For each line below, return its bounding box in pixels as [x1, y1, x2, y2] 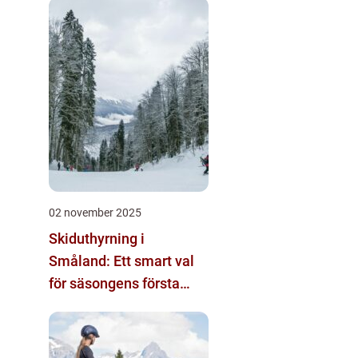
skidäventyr [49, 296, 123, 314]
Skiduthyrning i [49, 229, 145, 247]
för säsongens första [49, 274, 180, 292]
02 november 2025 [49, 205, 141, 219]
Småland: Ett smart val [49, 252, 194, 269]
